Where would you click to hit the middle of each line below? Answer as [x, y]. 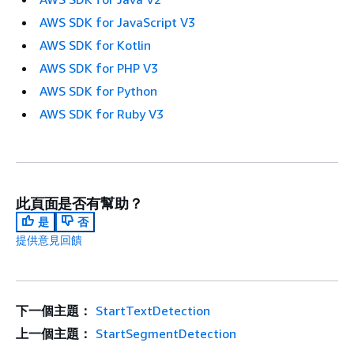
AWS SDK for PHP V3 [99, 68]
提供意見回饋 [49, 240]
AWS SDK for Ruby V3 [102, 114]
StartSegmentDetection [166, 334]
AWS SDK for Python [98, 91]
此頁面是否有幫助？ [79, 203]
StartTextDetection [153, 311]
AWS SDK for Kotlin [95, 45]
